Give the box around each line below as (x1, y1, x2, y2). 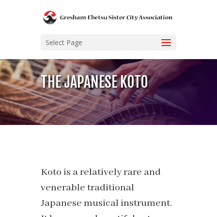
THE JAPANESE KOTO (41, 73, 148, 92)
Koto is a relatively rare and (41, 166, 161, 179)
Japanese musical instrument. (41, 197, 172, 210)
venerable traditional (41, 182, 134, 194)
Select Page (46, 38, 82, 47)
